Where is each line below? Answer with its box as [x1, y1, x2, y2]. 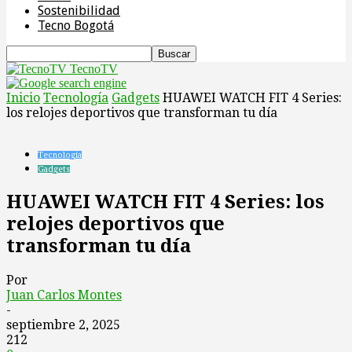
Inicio [6, 90, 40, 105]
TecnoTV [70, 62, 118, 75]
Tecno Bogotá [38, 18, 114, 33]
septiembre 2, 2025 [6, 317, 120, 332]
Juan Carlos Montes [6, 287, 122, 302]
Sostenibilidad [38, 3, 120, 18]
